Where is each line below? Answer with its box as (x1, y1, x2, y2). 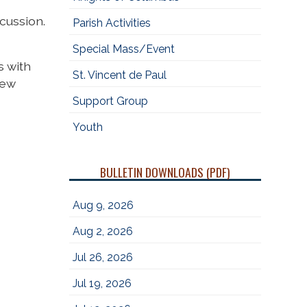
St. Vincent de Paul (72, 69, 167, 82)
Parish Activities (72, 16, 151, 29)
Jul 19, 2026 (72, 277, 132, 290)
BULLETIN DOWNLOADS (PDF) (99, 163, 230, 181)
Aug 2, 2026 (72, 225, 133, 238)
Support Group (72, 95, 148, 108)
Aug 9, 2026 (72, 199, 134, 212)
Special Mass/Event (72, 42, 175, 56)
